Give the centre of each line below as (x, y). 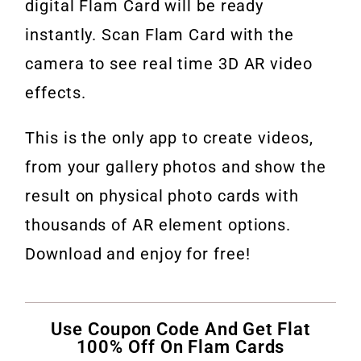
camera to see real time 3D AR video (169, 64)
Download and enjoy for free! (138, 254)
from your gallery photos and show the (176, 167)
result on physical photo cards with (162, 196)
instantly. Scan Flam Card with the (160, 35)
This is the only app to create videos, (169, 138)
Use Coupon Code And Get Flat (180, 330)
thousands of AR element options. (158, 225)
